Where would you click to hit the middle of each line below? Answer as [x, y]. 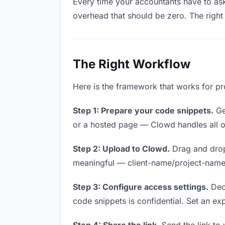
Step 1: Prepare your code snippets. [143, 110]
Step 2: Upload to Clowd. [121, 149]
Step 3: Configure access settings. [141, 187]
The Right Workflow [132, 64]
